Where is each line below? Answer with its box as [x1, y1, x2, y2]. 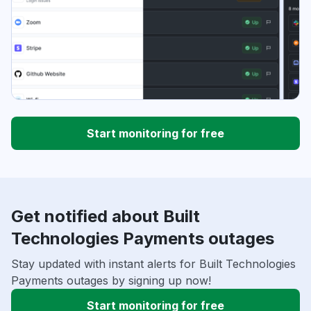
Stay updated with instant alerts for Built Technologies [11, 257, 296, 271]
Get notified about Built [11, 206, 200, 227]
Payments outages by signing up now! [11, 274, 211, 288]
